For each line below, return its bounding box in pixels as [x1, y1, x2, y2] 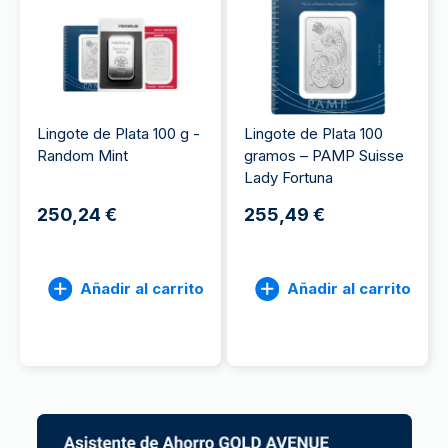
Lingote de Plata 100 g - [37, 124, 200, 143]
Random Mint [37, 146, 128, 165]
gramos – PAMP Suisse [244, 146, 404, 165]
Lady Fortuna [244, 168, 333, 187]
